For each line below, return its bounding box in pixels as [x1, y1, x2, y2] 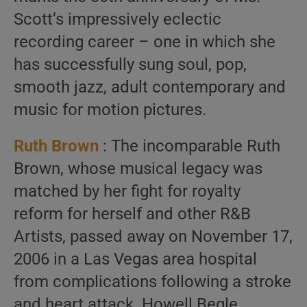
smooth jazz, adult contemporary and [14, 77, 286, 97]
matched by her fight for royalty [14, 182, 241, 201]
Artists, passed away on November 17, [14, 227, 293, 246]
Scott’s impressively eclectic [14, 10, 221, 29]
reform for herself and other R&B [14, 204, 251, 223]
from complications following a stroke [14, 272, 291, 291]
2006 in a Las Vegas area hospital [14, 249, 257, 269]
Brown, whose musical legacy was [14, 159, 262, 178]
